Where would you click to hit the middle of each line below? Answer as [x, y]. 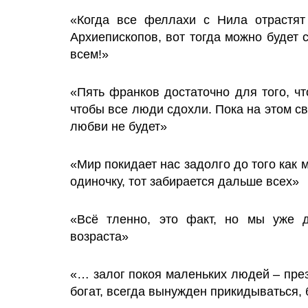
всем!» [89, 54]
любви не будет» [119, 126]
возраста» [99, 236]
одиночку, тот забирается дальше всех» [185, 181]
